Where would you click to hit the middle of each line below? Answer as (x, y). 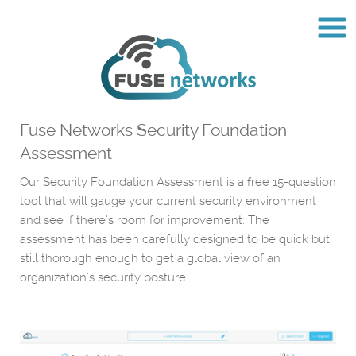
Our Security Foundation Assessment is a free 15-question (178, 182)
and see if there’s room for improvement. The (145, 220)
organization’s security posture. (104, 277)
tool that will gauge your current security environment (168, 201)
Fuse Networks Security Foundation (153, 130)
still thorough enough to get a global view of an (150, 258)
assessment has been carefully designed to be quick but (175, 239)
